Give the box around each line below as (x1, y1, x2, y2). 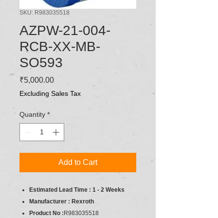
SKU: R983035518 (19, 9, 70, 16)
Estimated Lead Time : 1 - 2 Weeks (29, 186, 125, 193)
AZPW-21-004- (19, 22, 110, 38)
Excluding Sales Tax (19, 89, 81, 97)
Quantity (19, 110, 45, 118)
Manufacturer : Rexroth (29, 198, 94, 205)
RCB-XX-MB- (19, 38, 100, 54)
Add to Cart (58, 158, 97, 166)
